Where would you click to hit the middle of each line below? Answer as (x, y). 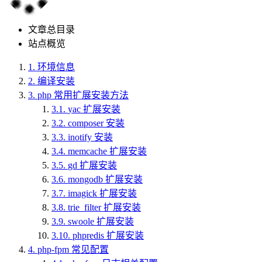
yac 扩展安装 (94, 109)
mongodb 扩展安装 (105, 179)
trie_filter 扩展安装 (104, 207)
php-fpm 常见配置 (73, 249)
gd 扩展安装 (92, 165)
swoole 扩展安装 (101, 221)
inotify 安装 (90, 137)
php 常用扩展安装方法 (83, 95)
